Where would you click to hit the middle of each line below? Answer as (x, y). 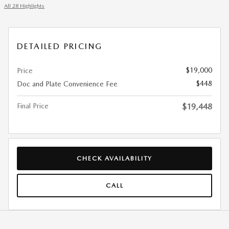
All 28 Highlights (24, 6)
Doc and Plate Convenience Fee (67, 84)
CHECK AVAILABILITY (114, 158)
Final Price (33, 106)
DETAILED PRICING (60, 46)
